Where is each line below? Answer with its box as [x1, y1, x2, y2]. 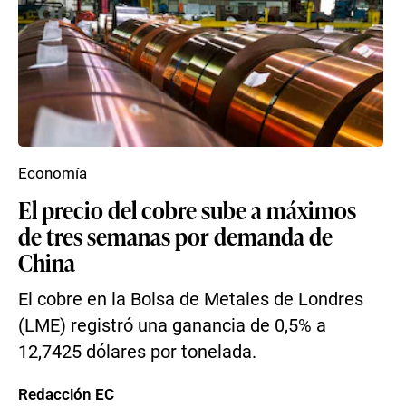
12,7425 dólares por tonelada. [18, 342, 256, 362]
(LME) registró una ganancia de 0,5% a [18, 315, 326, 336]
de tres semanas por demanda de [18, 219, 333, 252]
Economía [18, 164, 87, 182]
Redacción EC [18, 385, 114, 403]
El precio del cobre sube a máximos [18, 193, 356, 226]
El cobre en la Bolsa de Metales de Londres [18, 289, 363, 310]
